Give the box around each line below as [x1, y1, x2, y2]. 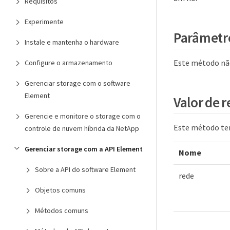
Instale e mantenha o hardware [25, 37, 119, 47]
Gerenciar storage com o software [25, 79, 130, 88]
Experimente [25, 17, 64, 26]
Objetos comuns [35, 185, 86, 195]
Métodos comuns [35, 206, 88, 215]
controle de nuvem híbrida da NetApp [25, 124, 139, 133]
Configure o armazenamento [25, 58, 112, 67]
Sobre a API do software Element [35, 165, 136, 174]
